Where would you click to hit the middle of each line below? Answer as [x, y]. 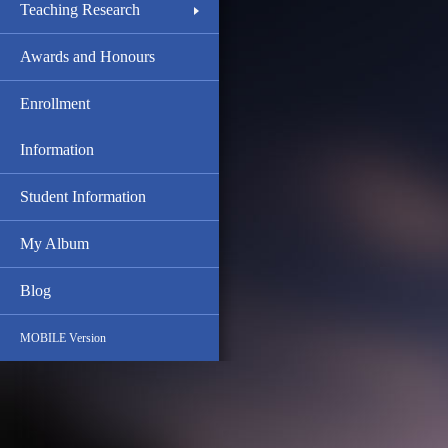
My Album [54, 243]
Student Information [83, 196]
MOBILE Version [63, 338]
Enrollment [55, 103]
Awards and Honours [87, 56]
